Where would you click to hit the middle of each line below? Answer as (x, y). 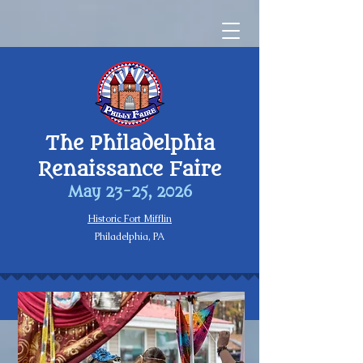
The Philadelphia (130, 144)
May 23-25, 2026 (130, 192)
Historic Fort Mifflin (130, 219)
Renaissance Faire (130, 170)
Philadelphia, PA (130, 237)
